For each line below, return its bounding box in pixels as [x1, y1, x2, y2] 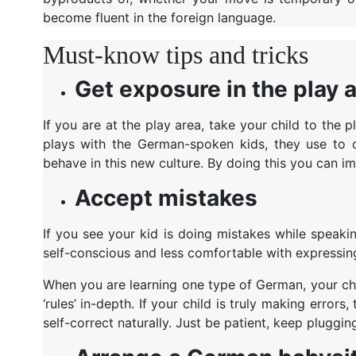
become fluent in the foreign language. [42, 9, 276, 25]
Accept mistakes [74, 184, 257, 211]
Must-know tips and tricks [42, 40, 308, 69]
